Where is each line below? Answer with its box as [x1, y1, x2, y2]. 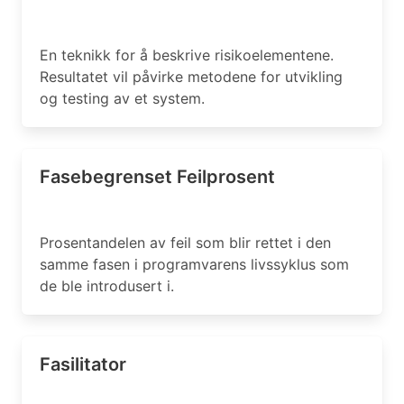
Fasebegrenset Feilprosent [40, 166, 275, 188]
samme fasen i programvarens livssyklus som [40, 255, 349, 273]
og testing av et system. [40, 89, 205, 107]
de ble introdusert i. [40, 277, 174, 295]
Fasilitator [40, 353, 126, 375]
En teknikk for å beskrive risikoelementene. [40, 46, 334, 64]
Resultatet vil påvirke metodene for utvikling [40, 68, 343, 86]
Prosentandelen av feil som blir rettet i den [40, 234, 331, 252]
